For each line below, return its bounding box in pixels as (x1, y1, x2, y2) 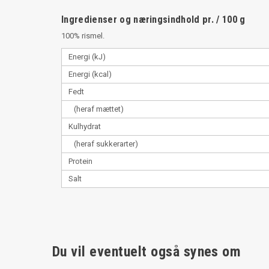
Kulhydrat (68, 121, 101, 131)
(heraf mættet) (68, 104, 124, 113)
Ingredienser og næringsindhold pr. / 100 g (61, 13, 246, 25)
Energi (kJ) (68, 52, 106, 61)
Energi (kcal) (68, 69, 112, 79)
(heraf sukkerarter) (68, 139, 139, 148)
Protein (68, 156, 93, 166)
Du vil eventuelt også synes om (52, 243, 241, 260)
